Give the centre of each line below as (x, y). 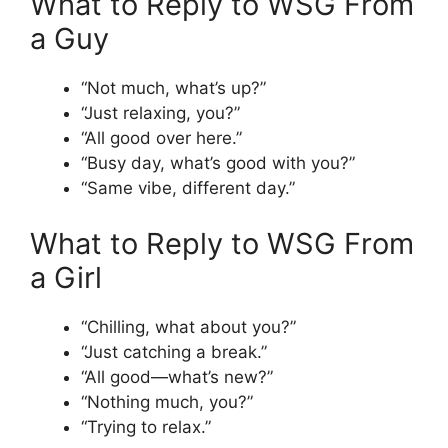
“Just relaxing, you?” (160, 113)
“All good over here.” (161, 138)
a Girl (66, 277)
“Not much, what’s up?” (173, 88)
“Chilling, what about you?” (188, 326)
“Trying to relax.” (146, 426)
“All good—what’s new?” (177, 376)
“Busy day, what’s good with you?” (218, 163)
